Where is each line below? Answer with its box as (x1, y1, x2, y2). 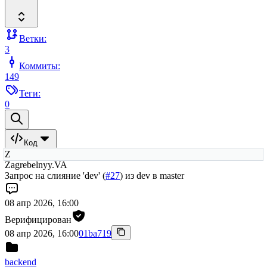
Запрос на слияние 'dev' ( (5, 170, 105, 181)
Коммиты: (19, 61, 60, 72)
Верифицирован (5, 215, 72, 225)
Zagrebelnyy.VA (5, 160, 67, 170)
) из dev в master (120, 170, 184, 181)
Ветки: (19, 33, 46, 44)
